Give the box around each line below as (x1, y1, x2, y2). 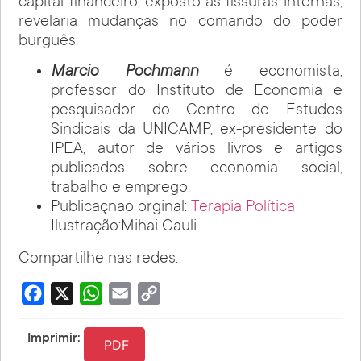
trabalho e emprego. (51, 179, 191, 197)
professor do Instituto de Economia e (51, 82, 342, 101)
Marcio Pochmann (51, 63, 198, 81)
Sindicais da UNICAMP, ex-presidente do (51, 121, 342, 139)
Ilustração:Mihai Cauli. (51, 218, 200, 236)
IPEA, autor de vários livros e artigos (51, 140, 342, 159)
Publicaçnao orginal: (51, 198, 192, 217)
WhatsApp (102, 286, 154, 300)
